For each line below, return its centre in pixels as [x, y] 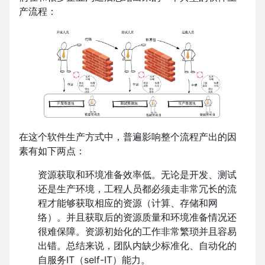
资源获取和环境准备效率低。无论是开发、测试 [137, 175]
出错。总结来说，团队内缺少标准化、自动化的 [137, 246]
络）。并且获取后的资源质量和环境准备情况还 [137, 217]
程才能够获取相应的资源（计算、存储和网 [128, 203]
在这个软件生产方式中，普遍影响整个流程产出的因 [128, 137]
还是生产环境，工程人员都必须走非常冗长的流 [137, 189]
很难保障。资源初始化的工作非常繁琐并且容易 [137, 232]
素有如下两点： [52, 151]
